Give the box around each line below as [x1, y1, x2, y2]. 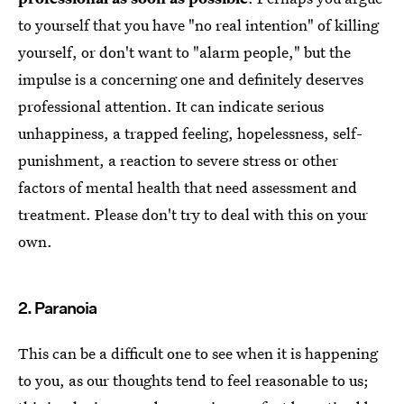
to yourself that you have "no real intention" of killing [18, 14, 379, 35]
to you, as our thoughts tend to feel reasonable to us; [18, 369, 369, 390]
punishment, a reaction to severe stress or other [18, 149, 338, 170]
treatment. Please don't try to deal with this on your [18, 203, 368, 225]
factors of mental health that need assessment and [18, 176, 357, 197]
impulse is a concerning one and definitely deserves [18, 68, 363, 89]
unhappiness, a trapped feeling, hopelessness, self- [18, 122, 363, 143]
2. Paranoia [18, 298, 96, 317]
